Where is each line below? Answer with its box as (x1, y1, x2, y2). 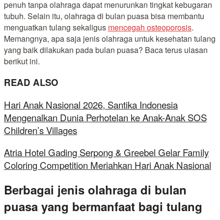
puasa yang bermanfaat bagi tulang (4, 197, 202, 215)
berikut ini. (4, 55, 40, 67)
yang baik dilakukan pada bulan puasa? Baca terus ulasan (4, 44, 208, 55)
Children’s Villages (4, 124, 77, 137)
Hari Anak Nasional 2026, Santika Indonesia (4, 98, 178, 111)
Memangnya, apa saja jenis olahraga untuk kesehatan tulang (4, 32, 216, 44)
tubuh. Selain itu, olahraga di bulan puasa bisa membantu (4, 10, 204, 22)
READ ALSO (4, 76, 58, 89)
